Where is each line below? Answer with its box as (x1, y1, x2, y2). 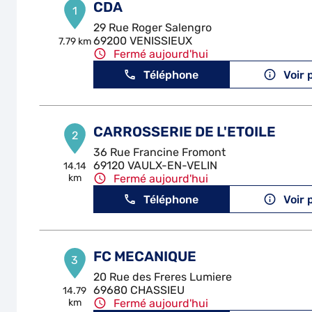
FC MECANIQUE (93, 248, 196, 265)
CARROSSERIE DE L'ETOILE (93, 123, 276, 140)
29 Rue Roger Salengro (93, 21, 212, 34)
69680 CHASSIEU (93, 283, 185, 297)
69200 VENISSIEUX (93, 34, 192, 47)
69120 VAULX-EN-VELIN (93, 159, 217, 172)
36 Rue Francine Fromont (93, 146, 226, 159)
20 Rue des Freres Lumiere (93, 270, 232, 283)
